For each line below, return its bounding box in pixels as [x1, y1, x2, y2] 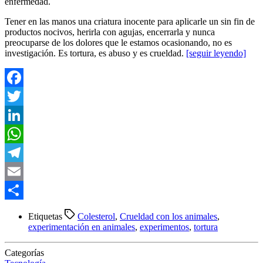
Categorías [5, 248, 44, 258]
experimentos [140, 222, 189, 232]
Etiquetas [28, 211, 65, 222]
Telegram [5, 166, 39, 177]
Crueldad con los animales [120, 211, 217, 222]
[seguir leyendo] [186, 48, 246, 59]
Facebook [5, 91, 41, 102]
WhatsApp [5, 147, 45, 158]
